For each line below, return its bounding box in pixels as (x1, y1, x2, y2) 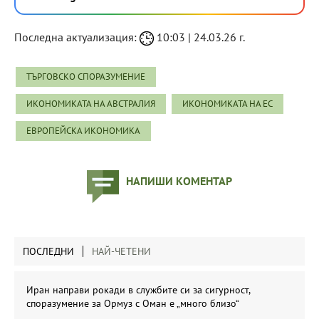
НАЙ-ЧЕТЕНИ (92, 244, 151, 258)
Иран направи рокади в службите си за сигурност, (26, 283, 250, 296)
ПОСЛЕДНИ (23, 244, 74, 258)
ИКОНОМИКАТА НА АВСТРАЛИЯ (26, 97, 155, 110)
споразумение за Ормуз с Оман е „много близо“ (26, 296, 239, 310)
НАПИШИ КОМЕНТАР (126, 173, 232, 188)
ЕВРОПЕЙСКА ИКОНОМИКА (26, 124, 140, 137)
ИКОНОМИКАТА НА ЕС (182, 97, 273, 110)
